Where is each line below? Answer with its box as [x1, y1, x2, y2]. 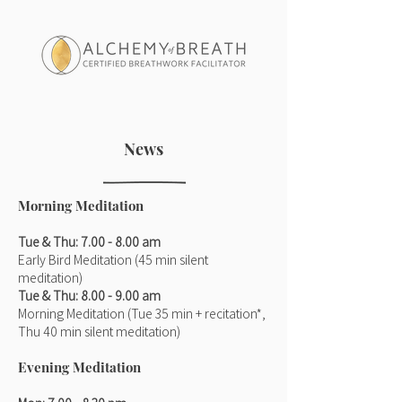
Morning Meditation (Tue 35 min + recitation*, [18, 304, 266, 322]
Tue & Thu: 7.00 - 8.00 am [18, 232, 161, 250]
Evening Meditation [18, 358, 141, 376]
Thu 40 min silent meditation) [18, 322, 180, 340]
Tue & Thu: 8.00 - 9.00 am [18, 286, 161, 304]
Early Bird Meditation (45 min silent [18, 250, 208, 268]
